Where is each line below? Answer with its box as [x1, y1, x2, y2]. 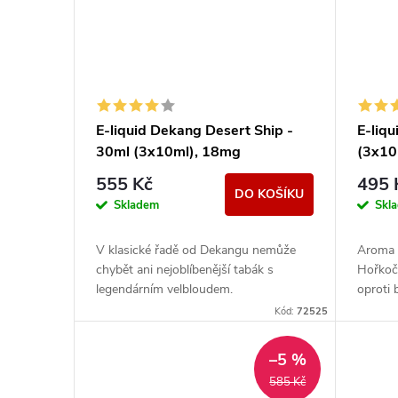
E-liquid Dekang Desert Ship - [96, 121, 293, 141]
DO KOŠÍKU [235, 186, 305, 203]
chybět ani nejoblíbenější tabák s [96, 261, 274, 279]
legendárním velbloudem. [96, 281, 233, 298]
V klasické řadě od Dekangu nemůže [96, 242, 296, 259]
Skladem [114, 196, 159, 213]
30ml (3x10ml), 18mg [96, 142, 241, 163]
